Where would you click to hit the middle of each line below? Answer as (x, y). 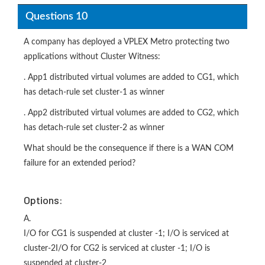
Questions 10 (56, 16)
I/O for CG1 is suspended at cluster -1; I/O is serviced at (126, 234)
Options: (43, 200)
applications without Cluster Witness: (92, 57)
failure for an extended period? (80, 164)
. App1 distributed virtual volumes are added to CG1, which (131, 78)
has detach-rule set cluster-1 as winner (94, 93)
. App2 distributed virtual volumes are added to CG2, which (131, 113)
